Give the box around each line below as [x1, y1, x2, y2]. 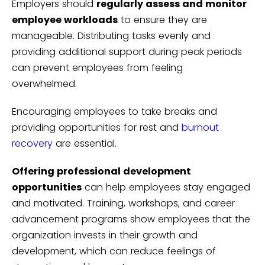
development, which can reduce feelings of [12, 244, 216, 258]
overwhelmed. [12, 77, 80, 91]
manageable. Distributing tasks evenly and [12, 29, 211, 43]
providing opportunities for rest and [12, 121, 182, 135]
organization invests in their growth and [12, 228, 198, 243]
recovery [12, 137, 53, 151]
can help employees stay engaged [82, 180, 250, 195]
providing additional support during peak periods [12, 45, 242, 59]
